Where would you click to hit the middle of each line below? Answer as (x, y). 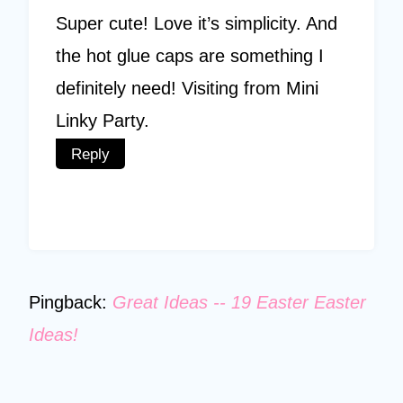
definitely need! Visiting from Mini (187, 88)
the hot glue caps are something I (190, 55)
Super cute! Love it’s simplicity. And (197, 23)
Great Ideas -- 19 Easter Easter (239, 303)
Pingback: (71, 303)
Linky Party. (103, 120)
